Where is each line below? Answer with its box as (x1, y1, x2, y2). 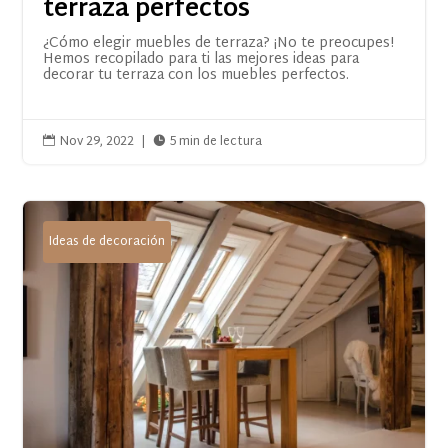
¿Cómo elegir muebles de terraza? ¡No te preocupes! (43, 30, 395, 56)
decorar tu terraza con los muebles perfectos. (43, 62, 350, 88)
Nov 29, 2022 (60, 130, 135, 153)
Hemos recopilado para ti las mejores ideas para (43, 46, 360, 72)
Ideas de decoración (49, 230, 166, 253)
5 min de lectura (170, 130, 263, 153)
